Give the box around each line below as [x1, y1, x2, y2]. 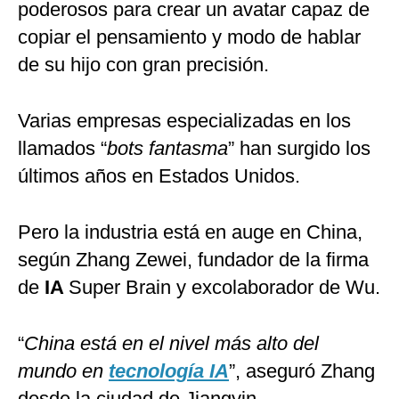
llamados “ [18, 137, 107, 160]
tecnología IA [109, 360, 229, 383]
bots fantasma [107, 137, 228, 160]
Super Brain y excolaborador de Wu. [69, 276, 380, 299]
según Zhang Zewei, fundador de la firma [18, 248, 369, 272]
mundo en [18, 360, 109, 383]
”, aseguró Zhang [229, 360, 375, 383]
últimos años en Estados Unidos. [18, 165, 300, 188]
